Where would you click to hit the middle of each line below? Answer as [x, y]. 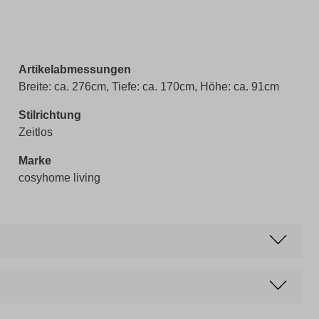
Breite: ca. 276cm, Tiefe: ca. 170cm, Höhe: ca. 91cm [149, 87]
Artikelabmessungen [75, 69]
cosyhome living [59, 178]
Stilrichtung [50, 115]
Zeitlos [36, 132]
